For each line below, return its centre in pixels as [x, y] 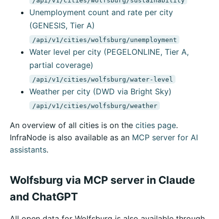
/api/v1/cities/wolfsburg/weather [95, 106]
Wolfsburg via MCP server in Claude [102, 180]
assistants [28, 150]
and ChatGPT [44, 197]
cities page [156, 125]
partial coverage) [61, 65]
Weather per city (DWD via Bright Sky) [100, 92]
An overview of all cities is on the [73, 125]
